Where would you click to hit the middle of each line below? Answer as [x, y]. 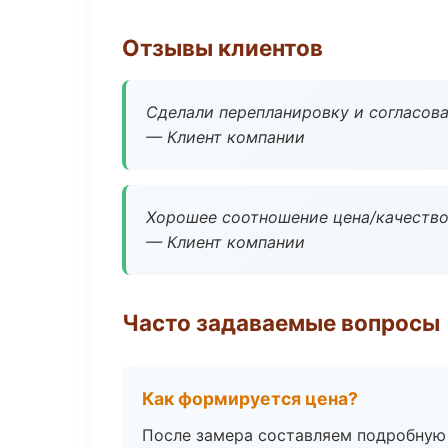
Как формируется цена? [250, 398]
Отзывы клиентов [222, 47]
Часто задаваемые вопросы [281, 322]
